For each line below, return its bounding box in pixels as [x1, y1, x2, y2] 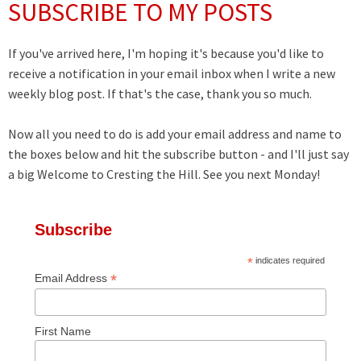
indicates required [253, 255, 325, 266]
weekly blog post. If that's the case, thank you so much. [8, 85, 312, 102]
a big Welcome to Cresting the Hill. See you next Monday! [8, 166, 320, 183]
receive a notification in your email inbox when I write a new [8, 65, 335, 82]
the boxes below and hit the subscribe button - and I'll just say [8, 146, 349, 163]
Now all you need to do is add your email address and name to [8, 126, 342, 143]
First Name [34, 325, 91, 338]
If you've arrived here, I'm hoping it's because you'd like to [8, 45, 324, 62]
